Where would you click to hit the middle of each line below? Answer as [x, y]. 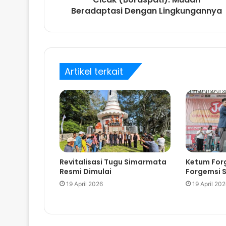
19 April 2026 [84, 184]
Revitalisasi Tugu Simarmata [113, 162]
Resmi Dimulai [86, 172]
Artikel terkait [94, 72]
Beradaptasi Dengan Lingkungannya [147, 11]
